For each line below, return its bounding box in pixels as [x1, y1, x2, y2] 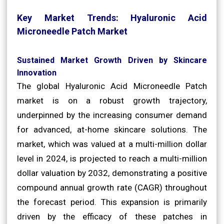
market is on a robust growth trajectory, [17, 95, 207, 105]
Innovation [17, 67, 56, 77]
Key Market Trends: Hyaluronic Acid [17, 12, 207, 23]
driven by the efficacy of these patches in [17, 211, 207, 221]
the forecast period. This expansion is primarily [17, 196, 207, 207]
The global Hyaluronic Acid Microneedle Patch [17, 80, 207, 91]
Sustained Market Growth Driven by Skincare [17, 55, 207, 65]
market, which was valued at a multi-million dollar [17, 138, 207, 149]
